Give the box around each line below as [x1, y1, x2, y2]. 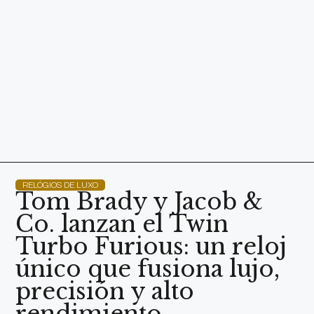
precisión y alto [15, 278, 195, 306]
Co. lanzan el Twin [15, 210, 229, 239]
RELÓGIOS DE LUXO [22, 180, 99, 190]
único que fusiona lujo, [15, 255, 280, 284]
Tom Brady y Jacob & [15, 188, 264, 217]
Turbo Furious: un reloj [15, 233, 287, 261]
